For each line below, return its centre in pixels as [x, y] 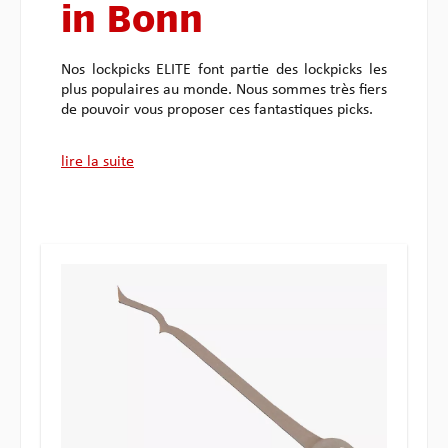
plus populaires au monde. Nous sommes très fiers [224, 90]
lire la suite [97, 162]
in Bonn [132, 22]
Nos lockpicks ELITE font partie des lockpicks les [224, 70]
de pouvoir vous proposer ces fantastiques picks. [217, 110]
